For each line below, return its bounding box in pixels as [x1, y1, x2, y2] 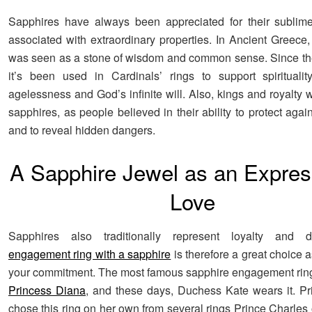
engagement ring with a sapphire [8, 245, 171, 262]
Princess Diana [8, 281, 86, 298]
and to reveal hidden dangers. [8, 121, 155, 138]
